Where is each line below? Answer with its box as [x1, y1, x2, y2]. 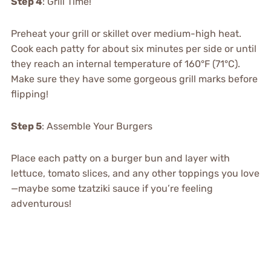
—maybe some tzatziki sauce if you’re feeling [10, 183, 213, 195]
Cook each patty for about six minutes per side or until [10, 43, 256, 55]
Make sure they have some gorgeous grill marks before [10, 73, 258, 85]
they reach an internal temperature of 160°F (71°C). [10, 58, 240, 70]
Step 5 [10, 120, 42, 132]
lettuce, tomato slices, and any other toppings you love [10, 168, 260, 180]
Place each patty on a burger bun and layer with [10, 152, 230, 165]
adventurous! [10, 198, 71, 210]
